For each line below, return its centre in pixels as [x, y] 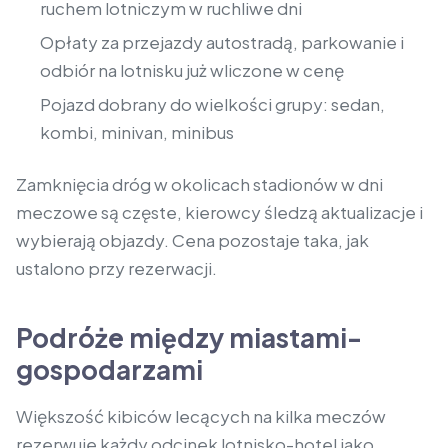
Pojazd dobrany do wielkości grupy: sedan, [212, 104]
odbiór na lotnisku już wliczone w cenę [192, 70]
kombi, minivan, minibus [137, 132]
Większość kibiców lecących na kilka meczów [201, 416]
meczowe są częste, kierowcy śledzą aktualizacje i [219, 212]
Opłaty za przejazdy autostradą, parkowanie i [222, 42]
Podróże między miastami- [189, 338]
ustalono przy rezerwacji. [116, 268]
